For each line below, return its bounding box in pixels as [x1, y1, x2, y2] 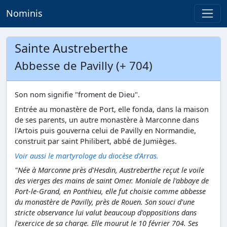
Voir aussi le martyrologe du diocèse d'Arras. [15, 150, 159, 161]
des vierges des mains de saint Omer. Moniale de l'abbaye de [15, 176, 209, 186]
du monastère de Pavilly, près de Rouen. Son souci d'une [15, 197, 195, 207]
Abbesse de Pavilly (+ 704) [15, 58, 153, 73]
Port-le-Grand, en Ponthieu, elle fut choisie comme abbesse [15, 186, 206, 197]
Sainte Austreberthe [15, 40, 128, 56]
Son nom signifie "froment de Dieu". [15, 90, 140, 99]
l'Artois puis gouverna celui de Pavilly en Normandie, [15, 125, 196, 135]
